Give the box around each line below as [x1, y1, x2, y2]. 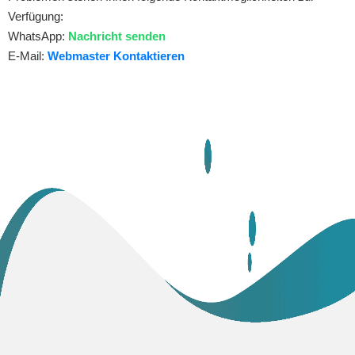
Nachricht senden [68, 29, 166, 43]
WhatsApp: [8, 29, 68, 43]
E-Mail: [8, 48, 48, 63]
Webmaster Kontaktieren [48, 48, 185, 63]
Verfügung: [8, 9, 63, 23]
